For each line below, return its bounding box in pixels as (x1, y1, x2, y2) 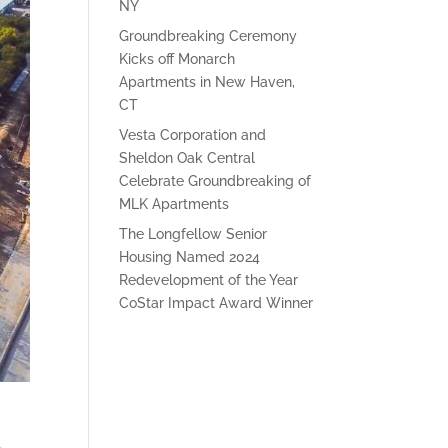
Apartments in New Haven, (119, 74, 296, 90)
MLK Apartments (119, 196, 230, 212)
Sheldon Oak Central (119, 150, 256, 166)
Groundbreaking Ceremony (119, 28, 298, 44)
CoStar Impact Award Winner (119, 295, 314, 311)
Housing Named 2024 (119, 249, 261, 265)
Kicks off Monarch (119, 51, 236, 67)
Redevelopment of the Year (119, 272, 299, 288)
